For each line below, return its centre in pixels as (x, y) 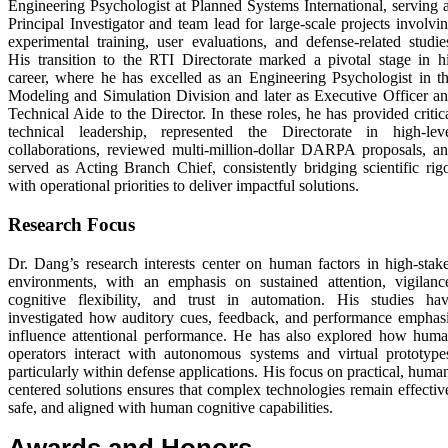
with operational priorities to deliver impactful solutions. (183, 186)
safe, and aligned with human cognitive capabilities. (170, 407)
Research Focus (71, 225)
